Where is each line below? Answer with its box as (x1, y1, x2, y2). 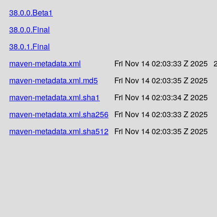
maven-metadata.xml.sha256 (9, 108, 108, 120)
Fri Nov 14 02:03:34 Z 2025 (114, 91, 208, 103)
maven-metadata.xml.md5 (9, 74, 98, 86)
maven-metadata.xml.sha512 (9, 125, 108, 137)
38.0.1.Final (9, 40, 50, 52)
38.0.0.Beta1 (9, 6, 53, 18)
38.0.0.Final (9, 23, 50, 35)
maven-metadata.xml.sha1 (9, 91, 100, 103)
